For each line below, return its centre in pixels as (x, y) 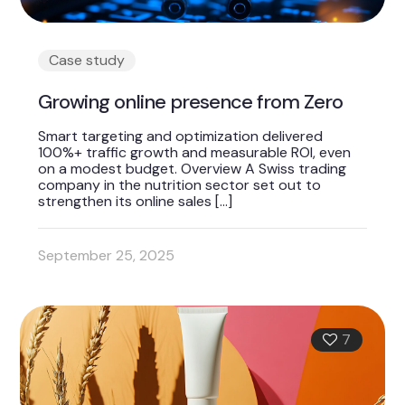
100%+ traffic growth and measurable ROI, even (195, 152)
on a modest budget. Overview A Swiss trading (193, 168)
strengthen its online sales (125, 201)
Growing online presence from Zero (191, 101)
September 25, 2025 (107, 255)
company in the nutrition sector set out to (180, 184)
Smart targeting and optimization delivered (181, 136)
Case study (87, 60)
